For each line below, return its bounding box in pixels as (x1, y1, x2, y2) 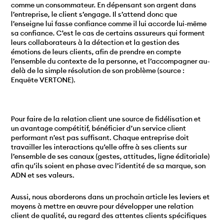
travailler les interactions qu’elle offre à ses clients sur (11, 142, 187, 151)
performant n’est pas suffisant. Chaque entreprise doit (11, 133, 189, 142)
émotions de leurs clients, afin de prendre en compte (11, 47, 182, 57)
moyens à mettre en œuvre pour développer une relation (11, 201, 194, 211)
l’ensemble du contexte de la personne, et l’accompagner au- (11, 57, 210, 66)
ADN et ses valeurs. (11, 170, 75, 180)
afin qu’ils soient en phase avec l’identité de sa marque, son (11, 161, 206, 170)
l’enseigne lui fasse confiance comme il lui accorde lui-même (11, 19, 207, 29)
